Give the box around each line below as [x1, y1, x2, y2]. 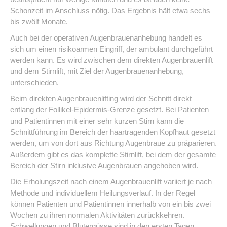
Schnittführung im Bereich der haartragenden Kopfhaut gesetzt [10, 127, 215, 136]
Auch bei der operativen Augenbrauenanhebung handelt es [10, 33, 202, 42]
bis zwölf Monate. [10, 17, 68, 26]
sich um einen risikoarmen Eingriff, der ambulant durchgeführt [10, 44, 213, 53]
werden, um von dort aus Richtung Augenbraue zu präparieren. [10, 138, 217, 147]
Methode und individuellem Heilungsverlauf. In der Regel [10, 188, 195, 197]
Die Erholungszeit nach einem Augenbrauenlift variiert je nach [10, 177, 212, 186]
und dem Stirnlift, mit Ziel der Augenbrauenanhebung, [10, 66, 184, 75]
